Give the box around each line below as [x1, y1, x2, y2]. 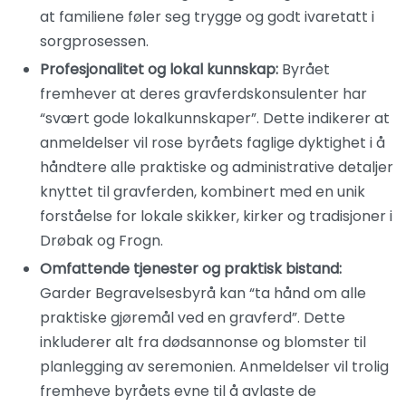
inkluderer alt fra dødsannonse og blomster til [40, 332, 366, 353]
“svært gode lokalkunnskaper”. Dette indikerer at [40, 108, 390, 129]
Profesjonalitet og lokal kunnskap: [40, 59, 278, 80]
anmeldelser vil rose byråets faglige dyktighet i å [40, 132, 385, 153]
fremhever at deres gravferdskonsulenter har [40, 83, 367, 104]
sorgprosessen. [40, 31, 149, 52]
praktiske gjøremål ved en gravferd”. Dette [40, 307, 345, 328]
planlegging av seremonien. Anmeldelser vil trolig [40, 356, 389, 377]
